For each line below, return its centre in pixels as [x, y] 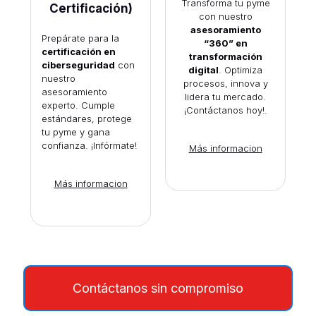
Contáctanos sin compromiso [158, 288]
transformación [225, 56]
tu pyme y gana [75, 132]
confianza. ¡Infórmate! [89, 145]
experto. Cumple [78, 105]
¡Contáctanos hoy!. [225, 110]
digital [203, 69]
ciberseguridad [78, 65]
